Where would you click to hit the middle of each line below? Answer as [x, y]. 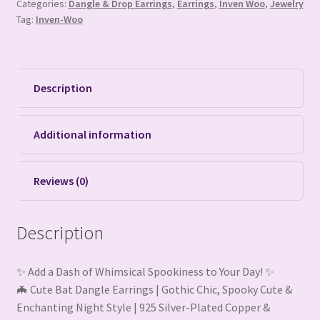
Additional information [92, 135]
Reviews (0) [61, 181]
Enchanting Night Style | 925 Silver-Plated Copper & [143, 307]
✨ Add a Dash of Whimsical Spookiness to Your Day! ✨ [145, 271]
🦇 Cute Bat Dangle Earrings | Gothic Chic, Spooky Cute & [154, 289]
